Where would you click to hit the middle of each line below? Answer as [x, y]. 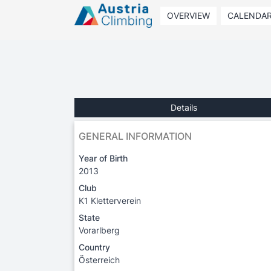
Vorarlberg [99, 230]
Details [184, 107]
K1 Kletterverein [110, 200]
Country [94, 247]
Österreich [99, 260]
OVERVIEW [188, 15]
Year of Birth [103, 158]
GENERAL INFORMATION [135, 136]
